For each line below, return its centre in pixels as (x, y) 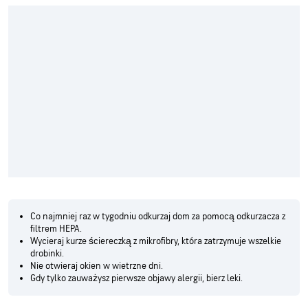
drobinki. (47, 253)
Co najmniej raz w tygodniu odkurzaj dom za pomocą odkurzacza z (158, 216)
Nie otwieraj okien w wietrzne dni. (97, 265)
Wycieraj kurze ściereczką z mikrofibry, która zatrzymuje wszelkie (156, 241)
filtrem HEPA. (56, 228)
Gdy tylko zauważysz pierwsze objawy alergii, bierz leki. (136, 278)
